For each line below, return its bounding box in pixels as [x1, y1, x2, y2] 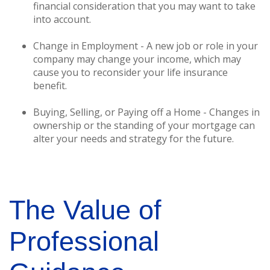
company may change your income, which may [33, 52, 241, 66]
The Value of [9, 195, 162, 225]
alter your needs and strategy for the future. [33, 132, 234, 145]
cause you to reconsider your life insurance [33, 66, 228, 79]
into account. [33, 13, 91, 26]
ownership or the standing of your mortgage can [33, 119, 255, 132]
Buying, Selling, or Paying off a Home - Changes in [33, 105, 260, 119]
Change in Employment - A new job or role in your [33, 39, 258, 52]
